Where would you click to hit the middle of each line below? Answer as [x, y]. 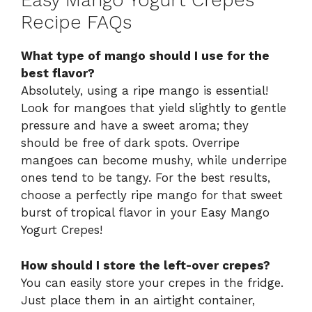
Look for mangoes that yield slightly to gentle [154, 108]
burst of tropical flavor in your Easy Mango [145, 213]
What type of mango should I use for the [145, 56]
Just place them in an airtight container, [138, 300]
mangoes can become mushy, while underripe [154, 161]
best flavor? [58, 73]
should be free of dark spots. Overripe [130, 143]
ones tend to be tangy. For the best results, [146, 178]
